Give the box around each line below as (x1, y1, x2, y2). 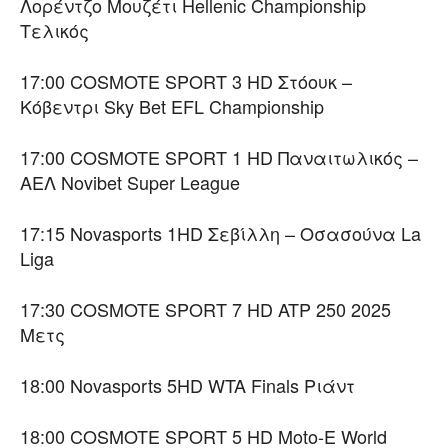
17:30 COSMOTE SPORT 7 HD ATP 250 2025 (20, 296, 391, 323)
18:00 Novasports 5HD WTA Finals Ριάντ (20, 372, 355, 399)
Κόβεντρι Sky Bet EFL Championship (20, 93, 324, 120)
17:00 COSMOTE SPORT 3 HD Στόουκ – (20, 68, 352, 95)
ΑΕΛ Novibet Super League (20, 169, 240, 196)
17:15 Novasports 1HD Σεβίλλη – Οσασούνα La (20, 220, 421, 247)
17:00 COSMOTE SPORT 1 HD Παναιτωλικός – (20, 144, 418, 171)
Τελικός (20, 17, 89, 44)
